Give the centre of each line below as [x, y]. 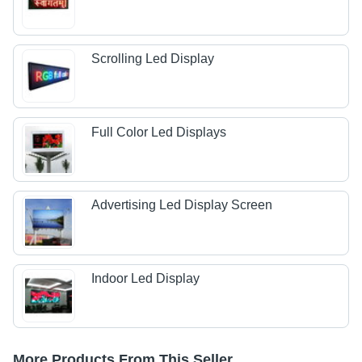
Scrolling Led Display [153, 59]
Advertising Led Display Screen [182, 205]
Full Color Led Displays [159, 132]
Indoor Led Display [146, 278]
